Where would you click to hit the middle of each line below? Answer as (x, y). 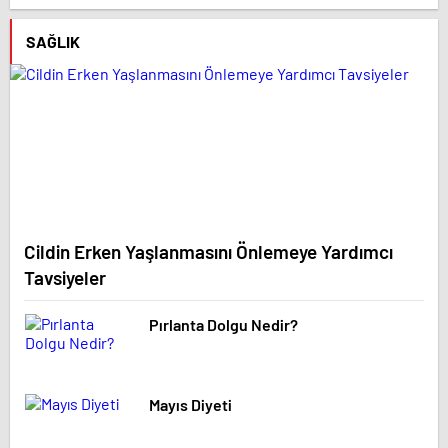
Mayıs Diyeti (190, 405)
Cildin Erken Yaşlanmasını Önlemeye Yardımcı (208, 252)
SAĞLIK (53, 42)
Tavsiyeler (65, 278)
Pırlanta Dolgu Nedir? (223, 325)
